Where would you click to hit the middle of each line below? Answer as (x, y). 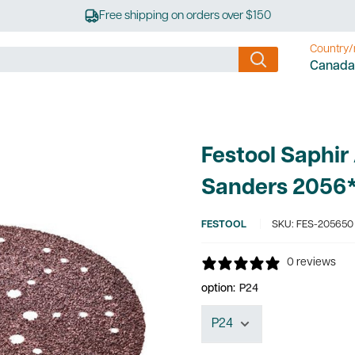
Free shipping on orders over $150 (185, 16)
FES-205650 (325, 225)
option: (219, 289)
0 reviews (311, 263)
